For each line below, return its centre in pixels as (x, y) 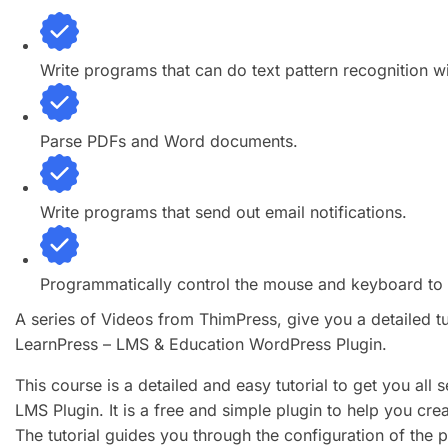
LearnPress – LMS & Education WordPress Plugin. (201, 343)
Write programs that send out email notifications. (223, 212)
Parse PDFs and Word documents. (169, 141)
